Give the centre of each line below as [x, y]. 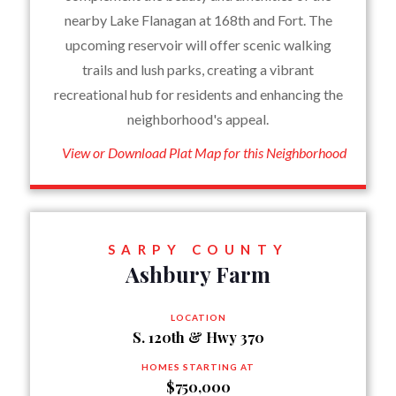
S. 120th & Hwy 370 [198, 337]
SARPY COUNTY [198, 249]
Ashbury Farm [198, 274]
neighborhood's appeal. [198, 119]
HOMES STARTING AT [198, 367]
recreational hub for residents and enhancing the [198, 94]
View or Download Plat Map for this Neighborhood [205, 152]
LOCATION [198, 317]
